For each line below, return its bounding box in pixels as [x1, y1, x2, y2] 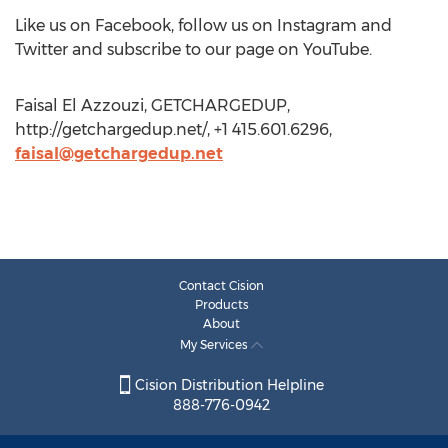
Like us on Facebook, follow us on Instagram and [15, 16, 392, 35]
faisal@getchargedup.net [15, 144, 223, 163]
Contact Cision [179, 278, 264, 293]
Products [194, 297, 249, 312]
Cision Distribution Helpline [130, 376, 324, 395]
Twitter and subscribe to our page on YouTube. [15, 40, 372, 59]
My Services [180, 337, 251, 352]
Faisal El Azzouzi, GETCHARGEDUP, [15, 96, 290, 115]
